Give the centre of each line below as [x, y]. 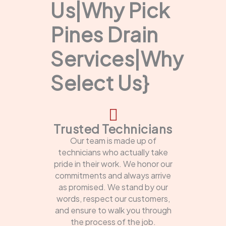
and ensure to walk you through [113, 210]
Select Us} [100, 82]
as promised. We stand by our [113, 187]
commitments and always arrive [113, 175]
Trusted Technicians [113, 128]
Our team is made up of [113, 140]
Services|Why [117, 58]
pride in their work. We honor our [113, 163]
